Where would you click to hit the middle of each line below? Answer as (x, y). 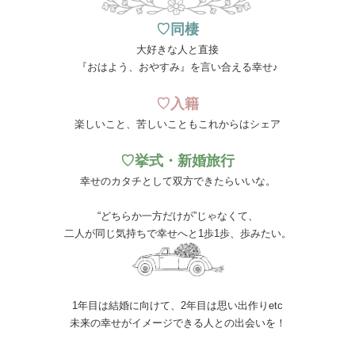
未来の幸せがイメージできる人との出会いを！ (177, 323)
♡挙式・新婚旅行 (177, 160)
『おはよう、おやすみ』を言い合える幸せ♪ (177, 67)
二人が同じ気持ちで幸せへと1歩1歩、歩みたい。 (177, 233)
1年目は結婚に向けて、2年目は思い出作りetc (177, 305)
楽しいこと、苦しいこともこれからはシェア (177, 124)
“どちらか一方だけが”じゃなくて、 (177, 216)
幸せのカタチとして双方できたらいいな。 (177, 181)
